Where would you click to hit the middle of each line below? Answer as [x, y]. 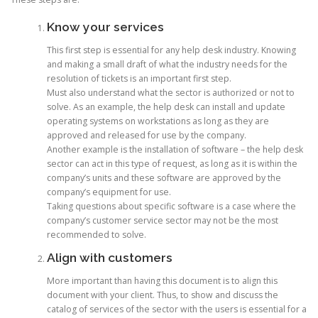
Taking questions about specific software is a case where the [171, 206]
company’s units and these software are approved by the [164, 177]
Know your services [105, 27]
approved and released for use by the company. [146, 135]
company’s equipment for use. [109, 192]
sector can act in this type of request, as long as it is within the [172, 163]
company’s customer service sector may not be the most [162, 220]
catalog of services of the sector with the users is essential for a [176, 309]
